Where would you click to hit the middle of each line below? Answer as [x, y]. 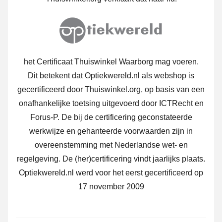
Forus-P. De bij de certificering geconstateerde [111, 117]
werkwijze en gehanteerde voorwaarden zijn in [111, 131]
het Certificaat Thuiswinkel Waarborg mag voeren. [111, 62]
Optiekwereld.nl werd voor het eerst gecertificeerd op [111, 173]
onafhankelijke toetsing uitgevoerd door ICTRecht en [111, 104]
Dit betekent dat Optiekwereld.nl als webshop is [111, 76]
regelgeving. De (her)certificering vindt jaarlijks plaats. [111, 159]
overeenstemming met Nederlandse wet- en [111, 145]
